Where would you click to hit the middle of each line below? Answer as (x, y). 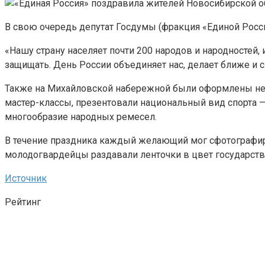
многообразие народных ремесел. (81, 117)
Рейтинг (23, 202)
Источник (26, 178)
